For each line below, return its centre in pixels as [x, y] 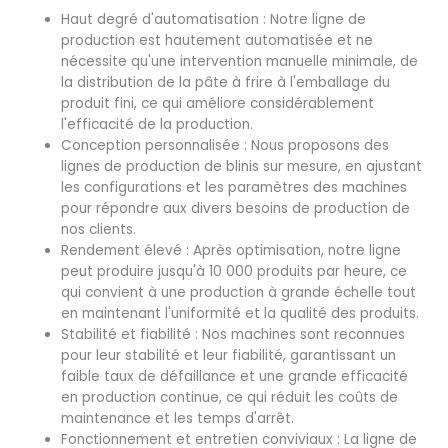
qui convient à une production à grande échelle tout [239, 293]
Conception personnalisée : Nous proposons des [225, 146]
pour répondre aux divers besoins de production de [236, 209]
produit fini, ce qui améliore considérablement [218, 104]
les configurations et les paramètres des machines [234, 188]
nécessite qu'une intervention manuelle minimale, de [240, 62]
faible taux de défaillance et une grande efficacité [235, 377]
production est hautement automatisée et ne [217, 41]
